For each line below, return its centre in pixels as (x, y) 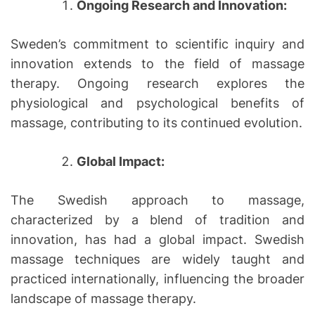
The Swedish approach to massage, (157, 200)
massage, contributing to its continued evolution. (156, 122)
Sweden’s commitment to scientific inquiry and (157, 44)
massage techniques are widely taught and (157, 259)
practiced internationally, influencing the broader (157, 278)
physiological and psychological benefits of (157, 103)
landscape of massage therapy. (103, 298)
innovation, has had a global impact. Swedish (157, 239)
